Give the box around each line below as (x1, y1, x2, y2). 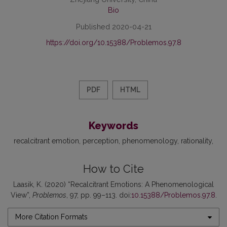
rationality (181, 137, 212, 145)
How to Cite (83, 163, 144, 176)
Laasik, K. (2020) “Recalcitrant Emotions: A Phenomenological (13, 180, 214, 189)
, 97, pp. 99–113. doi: (66, 191, 131, 200)
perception (83, 137, 119, 145)
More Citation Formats (15, 213, 88, 221)
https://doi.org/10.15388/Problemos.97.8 (46, 39, 181, 47)
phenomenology (122, 137, 177, 145)
